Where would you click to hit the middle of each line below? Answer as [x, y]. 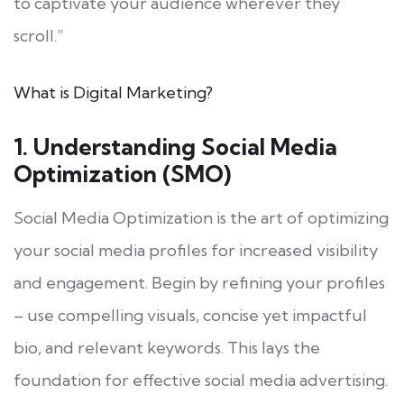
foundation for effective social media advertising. [201, 380]
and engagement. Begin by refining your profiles [199, 282]
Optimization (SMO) [122, 173]
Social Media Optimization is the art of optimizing [201, 217]
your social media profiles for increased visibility [196, 250]
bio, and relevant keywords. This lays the [167, 347]
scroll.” [39, 35]
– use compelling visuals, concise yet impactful [190, 315]
